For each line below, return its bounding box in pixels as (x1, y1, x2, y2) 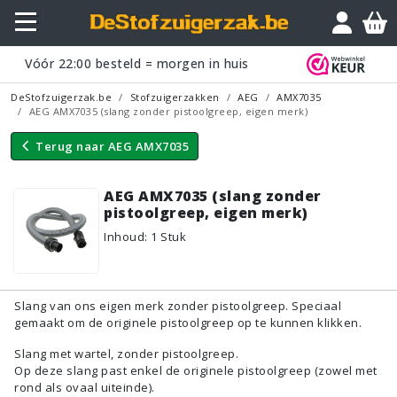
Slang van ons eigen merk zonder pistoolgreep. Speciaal (14, 297, 341, 314)
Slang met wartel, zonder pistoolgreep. (14, 345, 238, 362)
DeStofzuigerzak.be (11, 90, 112, 104)
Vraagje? (331, 4, 367, 19)
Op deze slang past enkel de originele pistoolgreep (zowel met (14, 362, 378, 378)
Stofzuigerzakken (129, 90, 220, 104)
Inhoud (104, 228, 144, 245)
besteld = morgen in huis (91, 55, 249, 73)
